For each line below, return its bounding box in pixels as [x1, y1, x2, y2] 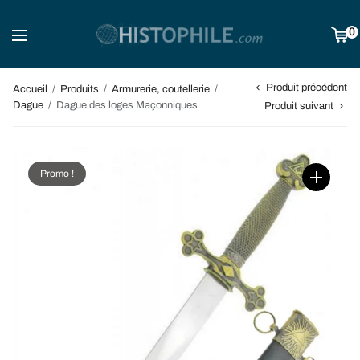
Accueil [13, 83, 47, 95]
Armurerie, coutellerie [112, 83, 210, 95]
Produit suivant [264, 100, 333, 112]
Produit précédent [266, 82, 347, 93]
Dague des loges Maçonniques [54, 99, 198, 111]
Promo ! [40, 167, 74, 179]
